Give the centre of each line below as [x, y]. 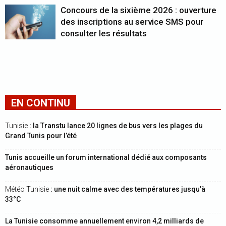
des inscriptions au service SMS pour [132, 22]
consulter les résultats [104, 33]
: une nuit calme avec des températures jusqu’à [128, 189]
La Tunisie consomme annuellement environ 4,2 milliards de [104, 221]
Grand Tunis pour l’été [41, 136]
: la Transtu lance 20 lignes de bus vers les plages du [116, 126]
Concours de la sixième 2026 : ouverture [138, 10]
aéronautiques [29, 167]
